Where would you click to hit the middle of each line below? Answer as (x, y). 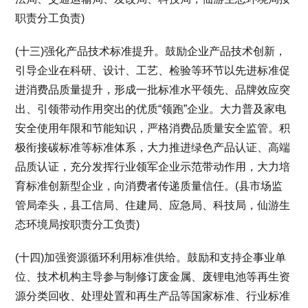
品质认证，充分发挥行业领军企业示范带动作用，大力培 (153, 166)
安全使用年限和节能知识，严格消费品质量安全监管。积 (153, 128)
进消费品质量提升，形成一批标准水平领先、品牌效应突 (153, 89)
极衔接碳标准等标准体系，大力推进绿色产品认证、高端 (153, 147)
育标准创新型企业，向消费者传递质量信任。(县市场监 (149, 186)
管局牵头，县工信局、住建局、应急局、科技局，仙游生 (153, 205)
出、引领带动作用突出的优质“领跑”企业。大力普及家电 (151, 109)
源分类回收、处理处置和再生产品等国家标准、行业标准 (153, 296)
